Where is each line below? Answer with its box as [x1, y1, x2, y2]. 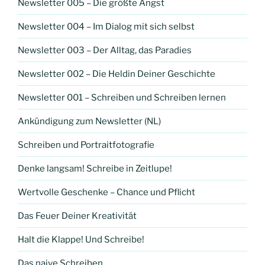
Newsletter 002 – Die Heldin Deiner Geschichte [18, 68, 215, 79]
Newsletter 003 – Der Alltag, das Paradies [18, 44, 192, 56]
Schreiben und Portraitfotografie [18, 139, 154, 150]
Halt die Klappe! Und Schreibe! [18, 234, 144, 245]
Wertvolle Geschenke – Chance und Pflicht [18, 186, 195, 198]
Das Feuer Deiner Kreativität [18, 210, 137, 221]
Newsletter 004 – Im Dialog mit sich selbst [18, 21, 195, 32]
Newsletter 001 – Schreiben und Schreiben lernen [18, 92, 226, 103]
